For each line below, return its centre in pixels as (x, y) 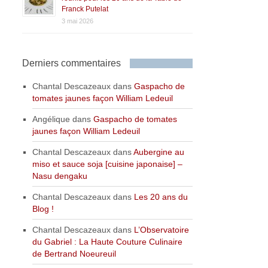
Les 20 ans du (161, 197)
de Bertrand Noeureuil (74, 254)
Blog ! (43, 209)
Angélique (51, 119)
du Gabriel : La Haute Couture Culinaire (108, 242)
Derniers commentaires (72, 63)
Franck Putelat (85, 9)
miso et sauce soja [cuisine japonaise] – (108, 164)
